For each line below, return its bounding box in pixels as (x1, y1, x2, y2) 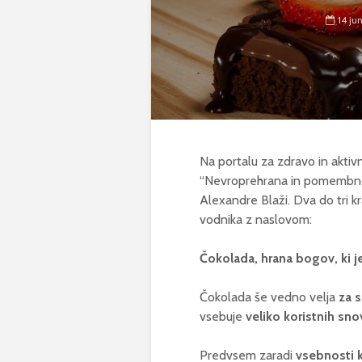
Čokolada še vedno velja (200, 289, 339, 305)
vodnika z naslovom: (200, 212, 312, 227)
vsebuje (200, 309, 246, 324)
